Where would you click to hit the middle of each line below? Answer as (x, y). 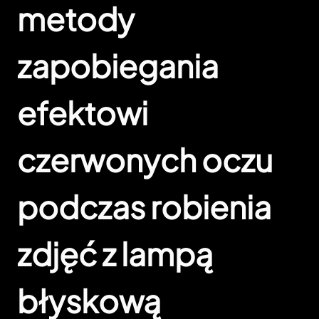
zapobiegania (118, 66)
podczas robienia (144, 207)
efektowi (83, 113)
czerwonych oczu (145, 160)
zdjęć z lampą (115, 254)
